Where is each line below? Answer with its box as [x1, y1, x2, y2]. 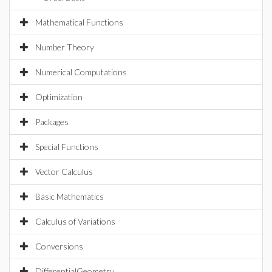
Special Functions [35, 141, 98, 152]
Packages [35, 117, 69, 127]
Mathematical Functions [35, 17, 123, 27]
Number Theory [35, 42, 94, 52]
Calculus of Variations [35, 216, 115, 226]
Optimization [35, 92, 83, 102]
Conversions [35, 241, 83, 251]
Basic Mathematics [35, 191, 104, 202]
